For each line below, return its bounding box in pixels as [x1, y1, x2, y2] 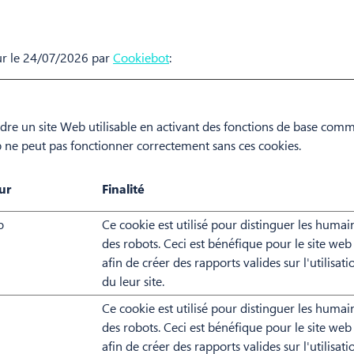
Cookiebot [113, 49, 169, 66]
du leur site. [102, 273, 164, 290]
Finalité [102, 180, 145, 198]
